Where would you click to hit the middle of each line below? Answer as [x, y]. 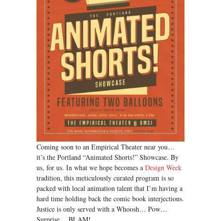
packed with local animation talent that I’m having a [110, 188]
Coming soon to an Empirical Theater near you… [106, 147]
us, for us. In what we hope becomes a [91, 167]
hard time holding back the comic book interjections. [110, 198]
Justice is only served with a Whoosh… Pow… [102, 209]
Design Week [163, 167]
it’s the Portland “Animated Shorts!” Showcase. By [108, 157]
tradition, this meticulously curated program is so [105, 178]
